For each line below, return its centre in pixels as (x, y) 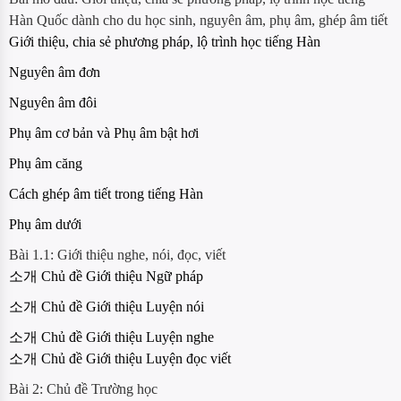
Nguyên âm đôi (53, 103)
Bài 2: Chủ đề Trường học (83, 389)
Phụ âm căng (46, 164)
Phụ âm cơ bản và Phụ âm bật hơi (104, 133)
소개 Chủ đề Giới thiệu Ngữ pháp (106, 277)
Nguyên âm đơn (55, 73)
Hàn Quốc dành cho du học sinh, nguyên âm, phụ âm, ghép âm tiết (198, 21)
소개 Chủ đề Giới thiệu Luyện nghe (111, 337)
